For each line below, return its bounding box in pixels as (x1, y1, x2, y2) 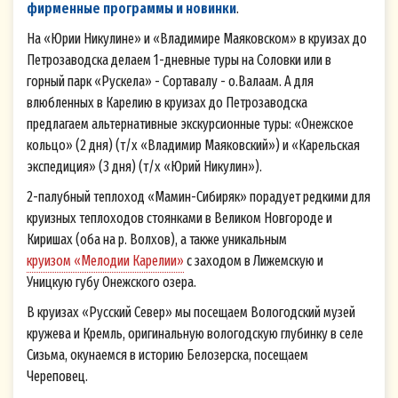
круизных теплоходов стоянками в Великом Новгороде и (27, 210, 332, 227)
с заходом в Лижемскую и (184, 252, 323, 270)
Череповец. (27, 368, 88, 386)
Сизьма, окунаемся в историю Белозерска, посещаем (27, 346, 308, 364)
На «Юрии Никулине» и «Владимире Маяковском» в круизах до (27, 30, 367, 48)
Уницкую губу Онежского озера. (27, 274, 196, 291)
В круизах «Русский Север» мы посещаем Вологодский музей (27, 304, 355, 322)
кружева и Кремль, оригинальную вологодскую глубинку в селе (27, 325, 363, 343)
